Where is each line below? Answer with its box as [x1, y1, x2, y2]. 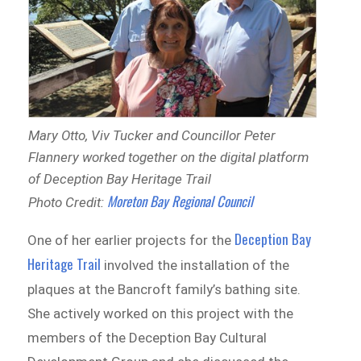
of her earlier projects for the [52, 231, 232, 248]
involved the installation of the [101, 256, 290, 273]
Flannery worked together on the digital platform [27, 148, 309, 165]
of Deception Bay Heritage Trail [27, 170, 211, 187]
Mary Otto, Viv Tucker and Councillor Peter [27, 127, 276, 143]
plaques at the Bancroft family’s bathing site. [27, 280, 301, 297]
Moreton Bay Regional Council [106, 190, 253, 211]
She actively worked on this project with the [27, 305, 294, 322]
